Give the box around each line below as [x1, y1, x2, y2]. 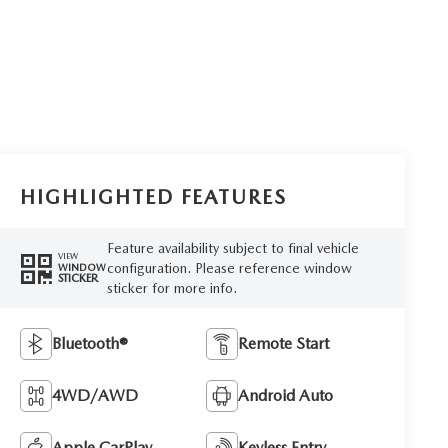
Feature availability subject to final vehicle [106, 239, 359, 256]
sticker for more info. [106, 279, 237, 296]
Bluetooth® [52, 333, 129, 353]
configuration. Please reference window [106, 259, 352, 276]
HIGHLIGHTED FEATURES [20, 184, 288, 209]
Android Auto [238, 385, 334, 405]
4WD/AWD [52, 385, 139, 405]
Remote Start [238, 333, 330, 353]
